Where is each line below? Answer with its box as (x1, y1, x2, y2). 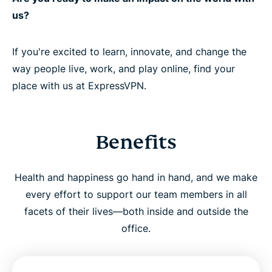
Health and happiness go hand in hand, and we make (15, 171, 257, 183)
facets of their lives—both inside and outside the (24, 205, 248, 217)
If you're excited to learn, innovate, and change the (12, 45, 246, 58)
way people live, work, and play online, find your (12, 62, 235, 75)
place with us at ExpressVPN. (12, 79, 146, 92)
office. (121, 222, 151, 234)
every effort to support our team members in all (25, 188, 247, 200)
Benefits (95, 129, 177, 154)
